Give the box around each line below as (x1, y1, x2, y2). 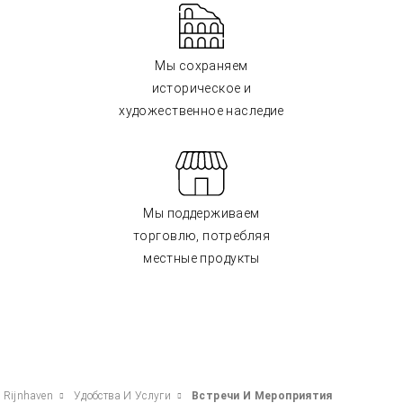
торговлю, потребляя (133, 228, 270, 243)
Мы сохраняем (155, 58, 248, 73)
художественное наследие (119, 103, 284, 118)
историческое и (151, 81, 252, 95)
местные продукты (143, 251, 260, 265)
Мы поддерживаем (143, 206, 260, 220)
